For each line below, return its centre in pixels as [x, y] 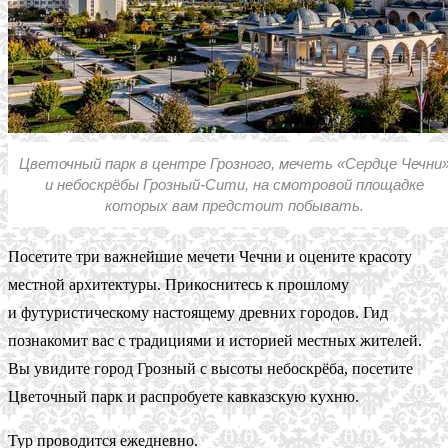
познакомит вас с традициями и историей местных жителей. [215, 340]
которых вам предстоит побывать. [234, 205]
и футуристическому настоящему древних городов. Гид [198, 312]
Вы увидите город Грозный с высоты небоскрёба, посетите [210, 368]
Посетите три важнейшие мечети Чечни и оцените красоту [210, 256]
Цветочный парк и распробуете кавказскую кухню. [183, 396]
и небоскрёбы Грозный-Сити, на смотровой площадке [234, 184]
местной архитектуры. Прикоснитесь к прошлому [178, 284]
